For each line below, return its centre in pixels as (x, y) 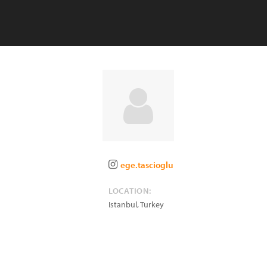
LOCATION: (130, 191)
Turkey (152, 204)
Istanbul (123, 204)
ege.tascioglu (147, 165)
